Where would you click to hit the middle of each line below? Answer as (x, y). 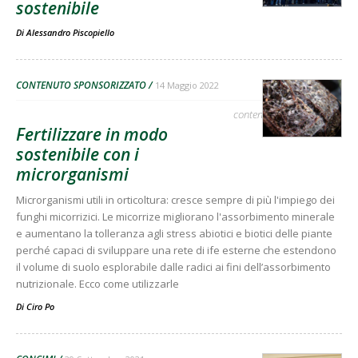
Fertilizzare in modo (92, 134)
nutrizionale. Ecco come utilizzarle (97, 283)
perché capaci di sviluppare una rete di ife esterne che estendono (176, 250)
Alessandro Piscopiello (70, 32)
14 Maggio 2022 (187, 85)
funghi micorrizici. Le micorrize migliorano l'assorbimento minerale (175, 216)
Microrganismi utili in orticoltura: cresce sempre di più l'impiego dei (175, 199)
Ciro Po (40, 306)
